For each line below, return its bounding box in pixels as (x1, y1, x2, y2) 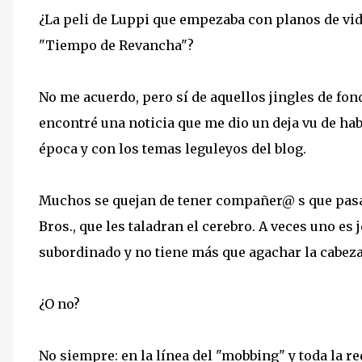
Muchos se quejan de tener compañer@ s (39, 192, 305, 208)
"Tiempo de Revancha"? (39, 36, 194, 53)
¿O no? (39, 295, 80, 312)
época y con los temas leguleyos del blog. (39, 140, 306, 157)
